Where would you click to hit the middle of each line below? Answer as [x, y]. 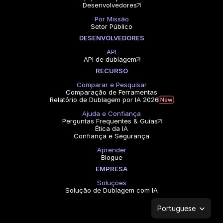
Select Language [174, 201]
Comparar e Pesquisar [111, 85]
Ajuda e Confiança [111, 113]
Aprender [111, 150]
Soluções [111, 183]
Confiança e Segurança [111, 136]
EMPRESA [111, 169]
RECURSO [111, 71]
